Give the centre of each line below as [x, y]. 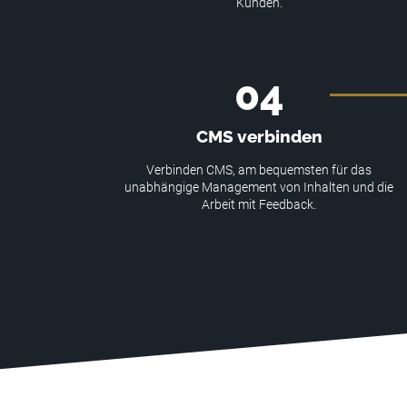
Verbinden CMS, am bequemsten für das [259, 170]
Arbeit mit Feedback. [259, 205]
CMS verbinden [259, 137]
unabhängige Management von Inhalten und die [259, 188]
